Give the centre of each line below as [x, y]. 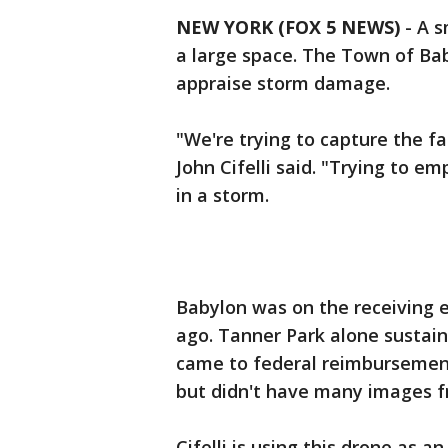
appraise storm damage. [283, 83]
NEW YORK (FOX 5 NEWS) [288, 27]
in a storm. [222, 195]
